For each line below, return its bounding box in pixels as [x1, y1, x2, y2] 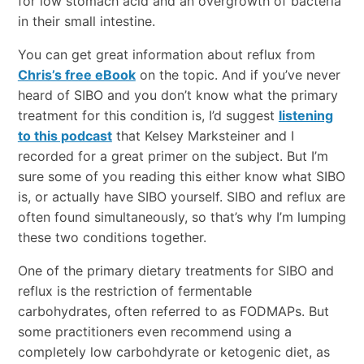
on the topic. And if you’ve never [135, 67, 340, 84]
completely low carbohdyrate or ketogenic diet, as [17, 344, 330, 361]
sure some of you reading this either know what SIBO [17, 168, 345, 185]
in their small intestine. [17, 13, 155, 30]
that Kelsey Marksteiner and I [111, 128, 294, 145]
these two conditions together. [17, 229, 206, 246]
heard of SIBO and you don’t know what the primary [17, 87, 338, 104]
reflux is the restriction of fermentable [17, 283, 252, 300]
